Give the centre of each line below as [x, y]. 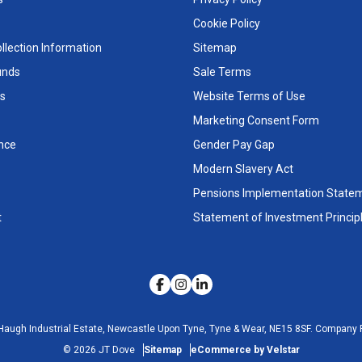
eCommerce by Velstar [245, 350]
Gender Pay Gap [234, 145]
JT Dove [116, 350]
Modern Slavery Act [243, 169]
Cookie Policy [227, 23]
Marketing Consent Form [256, 120]
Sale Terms [222, 72]
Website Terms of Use [249, 96]
